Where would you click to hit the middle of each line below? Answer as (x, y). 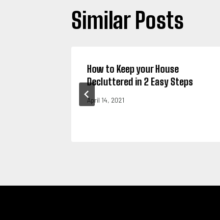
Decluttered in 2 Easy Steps (140, 82)
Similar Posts (127, 21)
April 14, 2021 (106, 100)
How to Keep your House (133, 69)
